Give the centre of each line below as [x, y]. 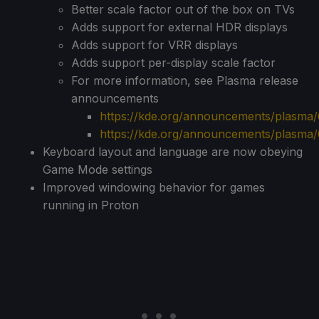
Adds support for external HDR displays [179, 27]
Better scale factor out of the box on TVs [183, 9]
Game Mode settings [98, 169]
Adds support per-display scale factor [173, 62]
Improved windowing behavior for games [154, 187]
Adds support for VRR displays [155, 45]
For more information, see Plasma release [185, 80]
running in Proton [91, 205]
